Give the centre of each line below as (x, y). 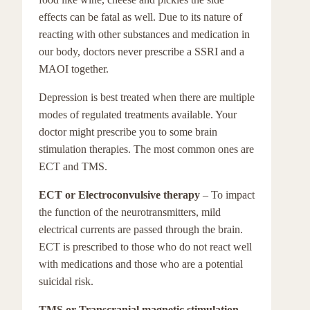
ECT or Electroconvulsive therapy (121, 195)
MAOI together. (74, 69)
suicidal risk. (66, 281)
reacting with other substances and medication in (144, 34)
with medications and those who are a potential (141, 264)
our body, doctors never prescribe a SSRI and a (142, 52)
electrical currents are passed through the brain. (141, 229)
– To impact (229, 195)
